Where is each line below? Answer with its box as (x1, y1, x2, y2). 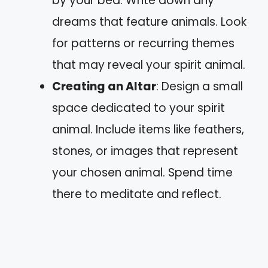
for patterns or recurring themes (52, 35, 234, 51)
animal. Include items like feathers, (52, 121, 244, 138)
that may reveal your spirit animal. (52, 57, 245, 73)
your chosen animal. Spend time (52, 165, 233, 181)
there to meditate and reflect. (52, 186, 221, 202)
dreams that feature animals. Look (52, 14, 246, 30)
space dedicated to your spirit (52, 100, 225, 116)
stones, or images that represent (52, 143, 238, 159)
